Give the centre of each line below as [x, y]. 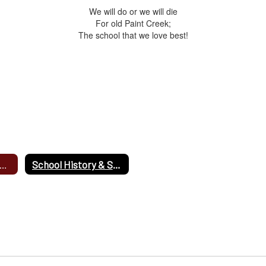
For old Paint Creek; [133, 23]
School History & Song [116, 164]
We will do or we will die [133, 12]
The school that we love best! [133, 35]
